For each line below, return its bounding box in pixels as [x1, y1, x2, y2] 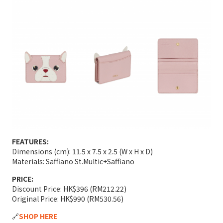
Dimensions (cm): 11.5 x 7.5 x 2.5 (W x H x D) [12, 146, 153, 156]
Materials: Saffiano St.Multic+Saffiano [12, 156, 134, 166]
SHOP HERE [19, 211, 57, 221]
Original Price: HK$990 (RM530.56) [12, 193, 123, 204]
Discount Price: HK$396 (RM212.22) [12, 183, 126, 194]
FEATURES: [12, 136, 49, 146]
